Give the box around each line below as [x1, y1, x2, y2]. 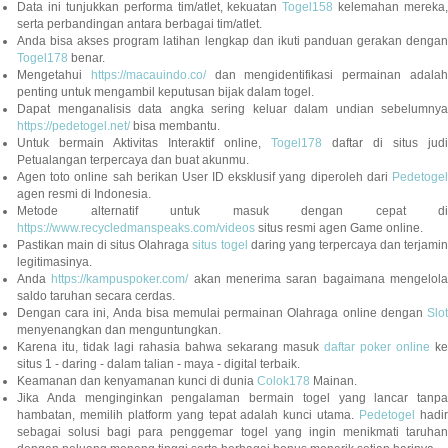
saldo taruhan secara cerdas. [17, 289, 175, 304]
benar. [68, 51, 105, 66]
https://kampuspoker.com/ [51, 272, 189, 287]
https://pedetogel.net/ [17, 119, 130, 134]
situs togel [192, 238, 248, 253]
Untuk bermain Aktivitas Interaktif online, [17, 136, 271, 151]
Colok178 [257, 374, 310, 389]
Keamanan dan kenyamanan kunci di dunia [17, 374, 257, 389]
